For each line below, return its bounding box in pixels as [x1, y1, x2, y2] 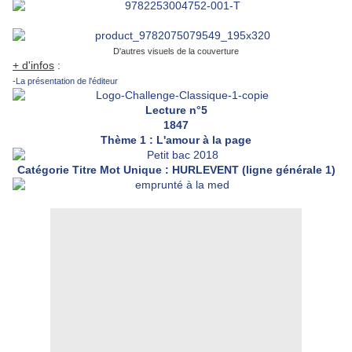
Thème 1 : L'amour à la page [101, 134, 251, 147]
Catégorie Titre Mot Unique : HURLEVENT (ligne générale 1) [16, 163, 335, 177]
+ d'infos [13, 59, 54, 72]
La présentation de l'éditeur [16, 76, 118, 86]
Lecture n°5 [145, 104, 207, 117]
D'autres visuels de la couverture [113, 46, 239, 57]
